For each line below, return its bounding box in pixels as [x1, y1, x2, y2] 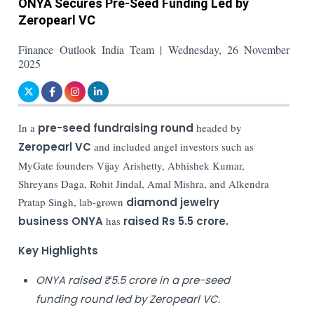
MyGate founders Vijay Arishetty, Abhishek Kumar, [18, 158, 245, 172]
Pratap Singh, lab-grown [18, 194, 127, 209]
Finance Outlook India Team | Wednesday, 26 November [18, 41, 290, 57]
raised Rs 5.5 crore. [123, 213, 229, 228]
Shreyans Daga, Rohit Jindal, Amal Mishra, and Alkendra [18, 176, 270, 191]
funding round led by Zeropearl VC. [36, 291, 224, 306]
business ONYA [18, 213, 107, 228]
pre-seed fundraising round [38, 120, 194, 135]
